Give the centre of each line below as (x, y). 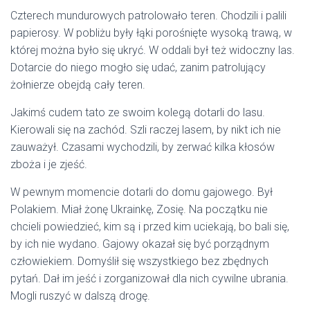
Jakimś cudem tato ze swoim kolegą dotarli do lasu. (138, 113)
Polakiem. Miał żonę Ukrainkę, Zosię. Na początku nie (139, 210)
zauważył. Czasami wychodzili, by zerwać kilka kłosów (143, 147)
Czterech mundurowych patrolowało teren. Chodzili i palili (148, 16)
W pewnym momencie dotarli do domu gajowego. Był (142, 192)
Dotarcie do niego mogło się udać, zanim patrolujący (138, 68)
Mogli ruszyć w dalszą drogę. (80, 296)
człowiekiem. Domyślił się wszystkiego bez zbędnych (139, 262)
